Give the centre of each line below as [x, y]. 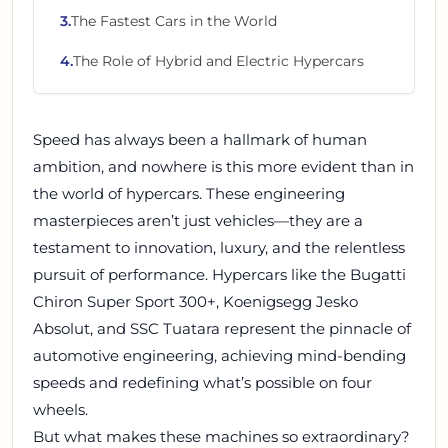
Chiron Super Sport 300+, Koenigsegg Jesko [195, 301]
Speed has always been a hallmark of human [200, 139]
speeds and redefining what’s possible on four [202, 382]
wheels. [60, 409]
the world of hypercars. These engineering [189, 193]
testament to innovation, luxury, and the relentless [219, 247]
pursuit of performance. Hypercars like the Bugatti [219, 274]
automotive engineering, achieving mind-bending [219, 355]
